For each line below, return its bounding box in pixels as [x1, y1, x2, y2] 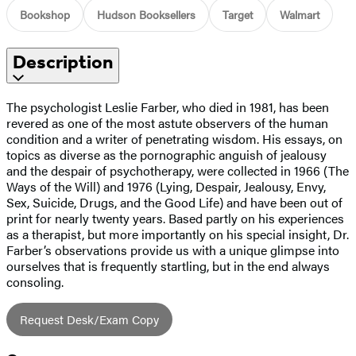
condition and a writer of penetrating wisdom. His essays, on [6, 129, 342, 148]
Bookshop [20, 6, 70, 22]
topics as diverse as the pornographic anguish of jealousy [6, 145, 327, 164]
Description [13, 50, 113, 73]
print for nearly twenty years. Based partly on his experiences [6, 208, 344, 227]
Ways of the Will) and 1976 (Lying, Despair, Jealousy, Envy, [6, 176, 326, 195]
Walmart [280, 6, 319, 22]
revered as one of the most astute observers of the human [6, 113, 328, 132]
